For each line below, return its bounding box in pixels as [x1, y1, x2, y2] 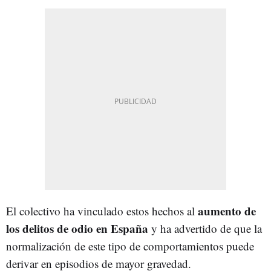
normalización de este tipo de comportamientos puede [6, 238, 254, 253]
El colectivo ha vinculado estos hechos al [6, 203, 195, 218]
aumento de [195, 202, 256, 219]
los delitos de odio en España [6, 220, 151, 237]
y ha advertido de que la [151, 220, 262, 236]
